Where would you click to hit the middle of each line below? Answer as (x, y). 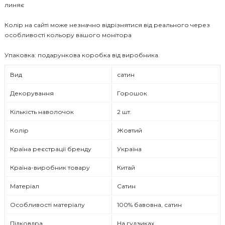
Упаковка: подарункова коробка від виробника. (82, 55)
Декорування (32, 93)
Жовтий (129, 130)
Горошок (132, 93)
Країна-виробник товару (50, 167)
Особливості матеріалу (47, 204)
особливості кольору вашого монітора (68, 35)
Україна (129, 149)
